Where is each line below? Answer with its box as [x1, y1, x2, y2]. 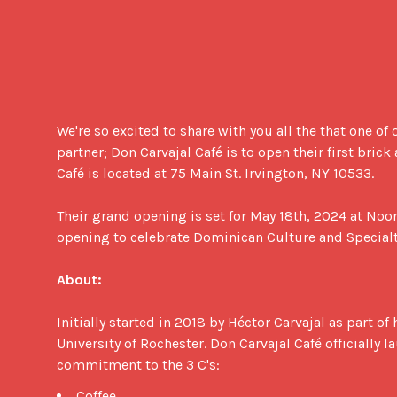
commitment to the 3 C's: [57, 355, 223, 373]
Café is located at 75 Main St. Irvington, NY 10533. [57, 164, 374, 182]
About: [57, 270, 102, 288]
